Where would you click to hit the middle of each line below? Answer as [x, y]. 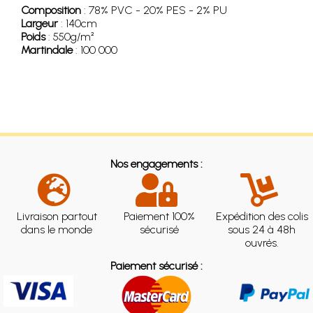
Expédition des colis [262, 216]
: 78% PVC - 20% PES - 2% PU [154, 10]
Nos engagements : [156, 164]
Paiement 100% [159, 216]
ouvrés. [262, 243]
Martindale [47, 50]
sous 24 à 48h [262, 230]
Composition [51, 10]
